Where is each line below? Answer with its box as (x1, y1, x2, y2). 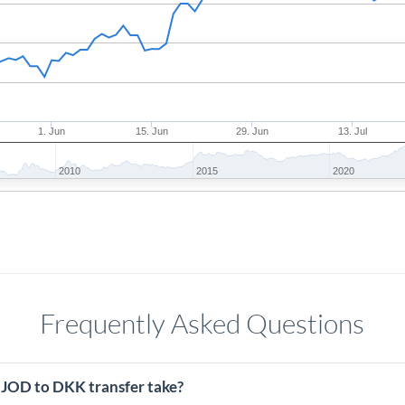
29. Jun (236, 126, 269, 137)
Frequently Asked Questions (40, 306, 365, 340)
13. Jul (338, 126, 368, 137)
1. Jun (38, 126, 66, 137)
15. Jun (136, 126, 169, 137)
